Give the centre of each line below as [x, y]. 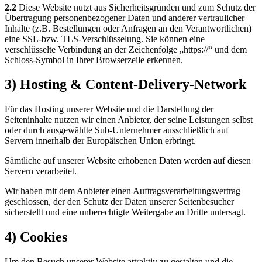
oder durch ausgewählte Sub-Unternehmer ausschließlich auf [117, 130]
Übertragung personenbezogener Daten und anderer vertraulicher [125, 18]
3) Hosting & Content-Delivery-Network [125, 85]
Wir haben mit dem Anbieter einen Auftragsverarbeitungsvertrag [123, 191]
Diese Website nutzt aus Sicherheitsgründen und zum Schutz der [136, 7]
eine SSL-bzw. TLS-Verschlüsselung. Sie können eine [105, 39]
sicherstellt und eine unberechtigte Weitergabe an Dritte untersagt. [125, 212]
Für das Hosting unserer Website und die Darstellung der [109, 109]
